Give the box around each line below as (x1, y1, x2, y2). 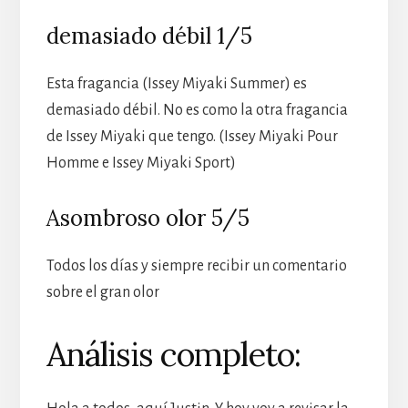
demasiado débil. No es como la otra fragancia (46, 102, 348, 119)
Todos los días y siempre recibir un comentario (46, 258, 347, 275)
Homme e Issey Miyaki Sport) (46, 155, 236, 172)
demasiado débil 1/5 (46, 22, 252, 51)
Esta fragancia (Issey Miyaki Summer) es (46, 76, 307, 93)
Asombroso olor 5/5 (46, 204, 250, 233)
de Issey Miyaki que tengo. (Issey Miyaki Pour (46, 128, 338, 146)
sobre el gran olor (46, 284, 159, 301)
